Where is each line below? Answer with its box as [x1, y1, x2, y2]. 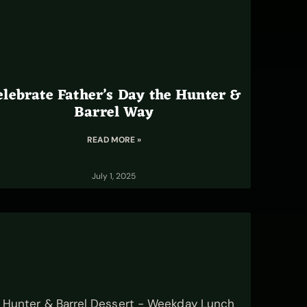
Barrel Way [74, 100, 153, 125]
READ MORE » [86, 134, 141, 145]
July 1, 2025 [92, 171, 136, 182]
